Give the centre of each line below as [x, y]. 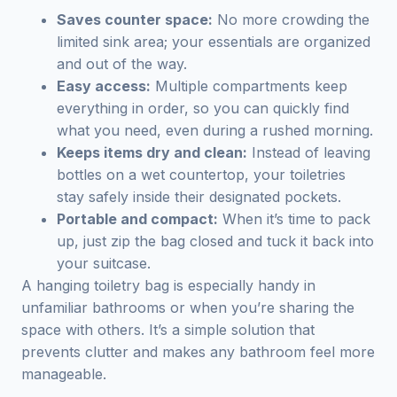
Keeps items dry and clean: [152, 152]
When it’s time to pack [294, 219]
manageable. [64, 374]
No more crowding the [291, 19]
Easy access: [104, 86]
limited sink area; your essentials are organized [214, 42]
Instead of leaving [309, 152]
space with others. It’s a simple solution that [168, 330]
